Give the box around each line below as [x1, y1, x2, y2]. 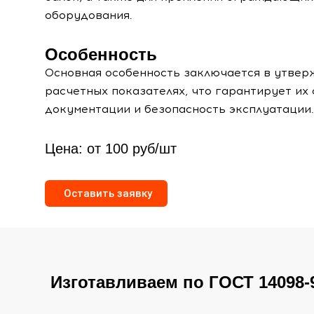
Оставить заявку [63, 187, 152, 200]
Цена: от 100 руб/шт [44, 141, 177, 156]
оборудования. [44, 8, 132, 22]
